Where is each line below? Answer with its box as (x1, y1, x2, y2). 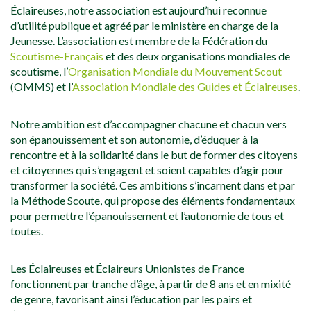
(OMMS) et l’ (10, 80, 72, 94)
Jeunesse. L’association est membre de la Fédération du (10, 34, 267, 48)
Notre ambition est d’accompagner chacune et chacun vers (10, 117, 287, 131)
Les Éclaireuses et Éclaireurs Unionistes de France (10, 262, 244, 276)
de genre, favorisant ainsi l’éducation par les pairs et (10, 292, 252, 306)
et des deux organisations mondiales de (103, 49, 290, 63)
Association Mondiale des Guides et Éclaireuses (72, 80, 298, 94)
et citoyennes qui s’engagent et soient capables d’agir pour (10, 163, 284, 177)
